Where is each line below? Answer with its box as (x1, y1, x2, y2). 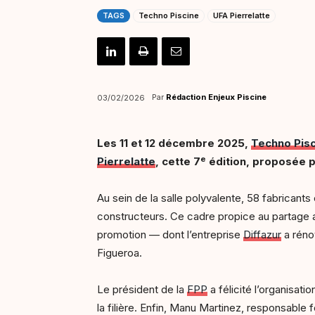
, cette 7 (155, 155, 200, 169)
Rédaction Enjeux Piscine (166, 92, 266, 103)
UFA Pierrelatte (213, 11, 270, 21)
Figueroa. (97, 246, 142, 260)
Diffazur (243, 228, 281, 242)
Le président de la (97, 283, 187, 297)
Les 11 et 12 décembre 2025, (97, 136, 251, 150)
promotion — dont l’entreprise (97, 228, 243, 242)
